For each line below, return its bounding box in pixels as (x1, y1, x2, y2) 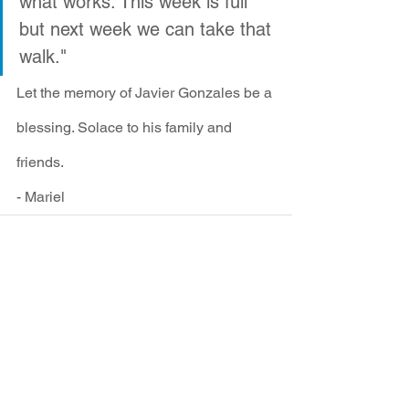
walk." (19, 45, 67, 68)
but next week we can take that (19, 17, 277, 40)
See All (252, 304, 292, 320)
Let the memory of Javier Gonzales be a (16, 83, 276, 101)
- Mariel (16, 187, 65, 205)
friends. (16, 152, 64, 171)
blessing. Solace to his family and (16, 118, 236, 136)
